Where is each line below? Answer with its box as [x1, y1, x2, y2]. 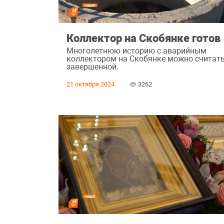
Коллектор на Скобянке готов [66, 31, 221, 44]
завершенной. [66, 62, 119, 72]
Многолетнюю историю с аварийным [66, 46, 207, 56]
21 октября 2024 [66, 80, 115, 88]
